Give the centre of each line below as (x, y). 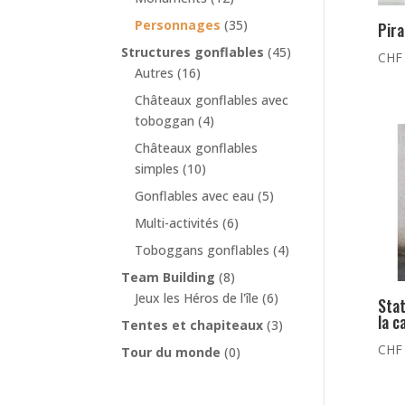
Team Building (169, 278)
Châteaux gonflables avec (212, 100)
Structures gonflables (193, 52)
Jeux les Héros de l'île (197, 298)
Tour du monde (171, 353)
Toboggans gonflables (202, 250)
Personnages (178, 25)
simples (157, 169)
